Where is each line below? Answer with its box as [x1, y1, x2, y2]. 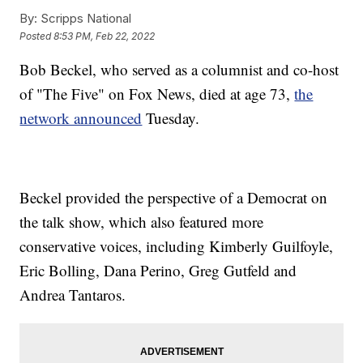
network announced [19, 108, 143, 129]
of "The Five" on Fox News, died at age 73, [19, 83, 295, 105]
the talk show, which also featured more [19, 211, 264, 233]
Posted [19, 29, 54, 42]
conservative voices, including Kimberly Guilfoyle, [19, 236, 334, 257]
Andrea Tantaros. [19, 284, 126, 305]
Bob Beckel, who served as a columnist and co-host [19, 59, 340, 80]
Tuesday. [142, 108, 200, 129]
